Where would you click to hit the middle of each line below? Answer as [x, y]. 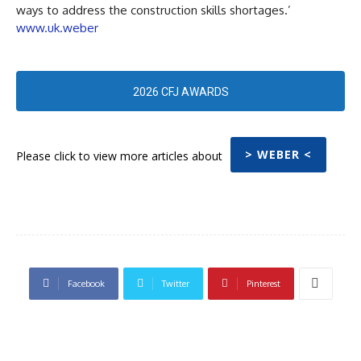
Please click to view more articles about [119, 156]
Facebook [86, 283]
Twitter [175, 283]
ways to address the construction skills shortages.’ [154, 10]
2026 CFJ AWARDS [180, 91]
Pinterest [263, 283]
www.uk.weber [57, 27]
